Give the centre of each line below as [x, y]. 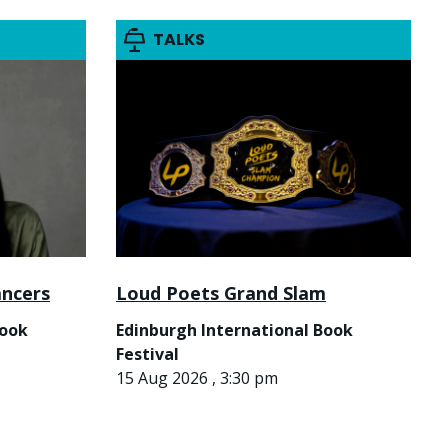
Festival [147, 353]
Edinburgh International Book [234, 329]
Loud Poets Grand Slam [221, 292]
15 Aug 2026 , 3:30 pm [197, 377]
